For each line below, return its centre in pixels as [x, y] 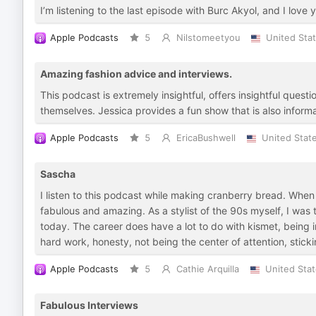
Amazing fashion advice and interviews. [136, 74]
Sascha [58, 174]
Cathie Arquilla [207, 269]
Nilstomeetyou [208, 38]
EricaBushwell [206, 138]
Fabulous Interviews [89, 305]
